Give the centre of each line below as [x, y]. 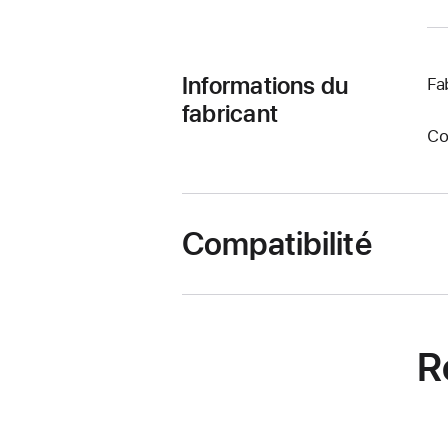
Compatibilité [277, 243]
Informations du [265, 85]
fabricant [230, 113]
